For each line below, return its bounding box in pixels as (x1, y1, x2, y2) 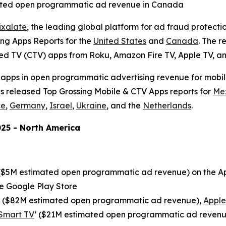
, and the (106, 100, 143, 111)
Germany (10, 100, 45, 111)
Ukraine (76, 100, 106, 111)
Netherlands (143, 100, 191, 111)
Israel (49, 100, 72, 111)
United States (93, 36, 146, 46)
